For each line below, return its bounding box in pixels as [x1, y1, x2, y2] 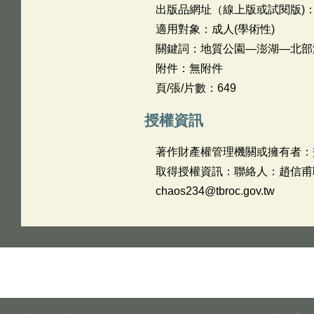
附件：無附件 [155, 62, 223, 74]
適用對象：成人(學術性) [155, 23, 275, 35]
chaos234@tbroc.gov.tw [155, 185, 275, 197]
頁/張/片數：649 [155, 82, 236, 94]
